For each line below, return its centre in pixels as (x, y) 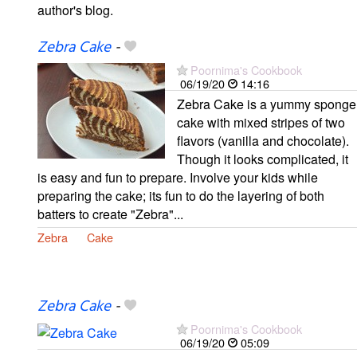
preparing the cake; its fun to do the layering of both (181, 195)
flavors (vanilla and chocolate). (263, 140)
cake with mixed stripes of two (261, 122)
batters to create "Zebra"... (110, 214)
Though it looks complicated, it (263, 159)
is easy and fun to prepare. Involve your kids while (178, 177)
